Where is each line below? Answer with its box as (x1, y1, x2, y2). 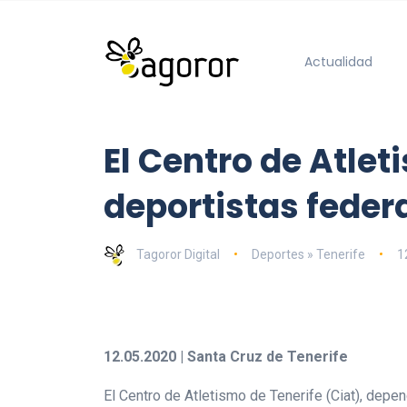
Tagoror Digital (136, 246, 220, 262)
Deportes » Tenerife (251, 246, 365, 262)
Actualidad (303, 52, 372, 71)
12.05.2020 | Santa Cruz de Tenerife (104, 347, 348, 365)
